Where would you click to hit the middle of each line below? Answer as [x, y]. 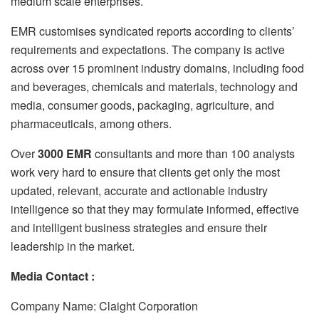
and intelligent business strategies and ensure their [139, 227]
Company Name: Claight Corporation [104, 305]
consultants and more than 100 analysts [193, 153]
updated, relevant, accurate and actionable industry [139, 190]
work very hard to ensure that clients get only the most [145, 172]
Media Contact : [53, 276]
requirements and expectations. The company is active [148, 49]
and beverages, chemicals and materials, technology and [154, 86]
